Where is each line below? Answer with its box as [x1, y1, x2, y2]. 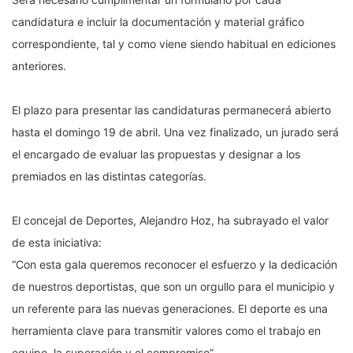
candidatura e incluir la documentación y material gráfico [12, 15, 304, 29]
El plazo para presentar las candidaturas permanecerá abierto [12, 103, 331, 117]
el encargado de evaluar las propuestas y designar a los [12, 147, 300, 162]
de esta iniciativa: [12, 236, 102, 250]
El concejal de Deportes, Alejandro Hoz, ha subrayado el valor [12, 214, 329, 228]
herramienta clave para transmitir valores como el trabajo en [12, 324, 321, 338]
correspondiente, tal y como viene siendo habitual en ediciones [12, 37, 336, 51]
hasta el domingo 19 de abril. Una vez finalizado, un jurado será [12, 125, 339, 139]
